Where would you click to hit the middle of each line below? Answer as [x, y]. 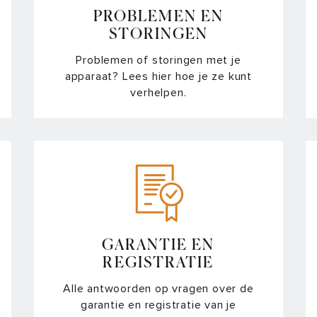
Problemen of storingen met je [158, 60]
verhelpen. [158, 92]
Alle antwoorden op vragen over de [158, 288]
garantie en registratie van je [158, 305]
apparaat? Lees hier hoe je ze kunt [158, 76]
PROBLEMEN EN [158, 17]
